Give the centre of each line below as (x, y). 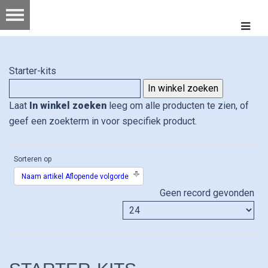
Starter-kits (33, 71)
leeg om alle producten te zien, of (178, 106)
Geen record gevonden (207, 193)
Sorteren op (33, 159)
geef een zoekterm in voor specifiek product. (103, 121)
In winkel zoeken (68, 106)
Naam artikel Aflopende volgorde (75, 176)
